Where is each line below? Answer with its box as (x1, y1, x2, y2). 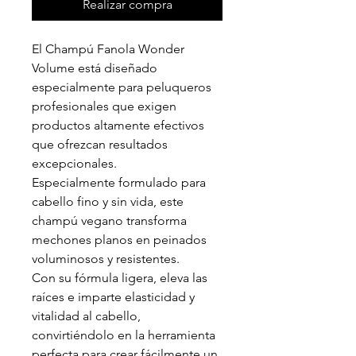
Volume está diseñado (32, 60, 157, 75)
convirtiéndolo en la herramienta (32, 327, 215, 342)
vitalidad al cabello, (32, 308, 141, 323)
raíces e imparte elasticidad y (32, 289, 195, 304)
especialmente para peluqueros (32, 79, 211, 95)
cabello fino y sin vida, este (32, 194, 184, 209)
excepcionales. (32, 156, 117, 171)
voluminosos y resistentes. (32, 251, 180, 266)
